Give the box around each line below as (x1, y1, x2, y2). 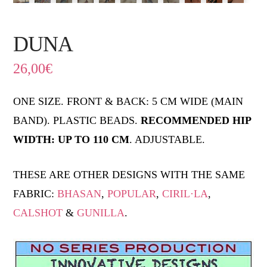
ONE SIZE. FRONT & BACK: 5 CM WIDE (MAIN (13, 95, 244, 107)
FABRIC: (13, 187, 58, 200)
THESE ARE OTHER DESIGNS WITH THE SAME (13, 168, 246, 181)
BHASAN (57, 187, 102, 200)
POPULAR (107, 187, 157, 200)
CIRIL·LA (162, 187, 209, 200)
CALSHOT (13, 206, 63, 219)
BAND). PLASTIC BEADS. (13, 114, 141, 126)
